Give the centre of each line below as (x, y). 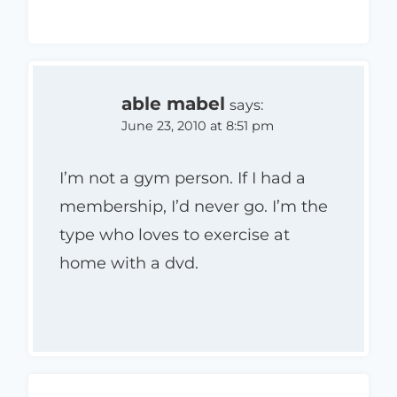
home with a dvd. (129, 264)
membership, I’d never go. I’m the (194, 207)
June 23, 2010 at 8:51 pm (198, 125)
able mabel (173, 103)
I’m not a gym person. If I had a (183, 179)
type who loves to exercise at (175, 235)
